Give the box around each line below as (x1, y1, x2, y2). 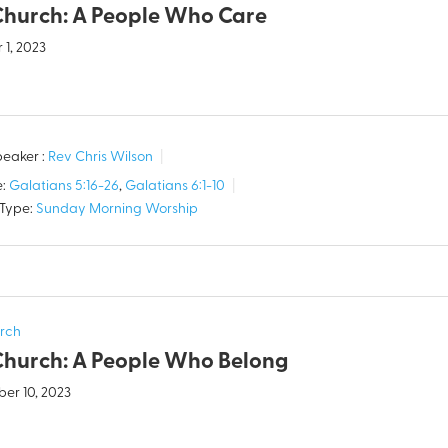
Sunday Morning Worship (36, 202, 199, 218)
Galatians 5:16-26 (9, 179, 120, 195)
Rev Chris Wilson (48, 150, 154, 166)
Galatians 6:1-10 (125, 179, 226, 195)
